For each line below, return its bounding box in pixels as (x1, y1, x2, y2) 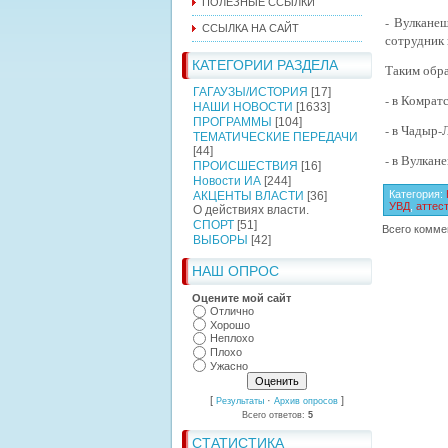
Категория (389, 188, 440, 200)
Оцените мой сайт (192, 292, 291, 304)
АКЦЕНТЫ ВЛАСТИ (193, 189, 304, 203)
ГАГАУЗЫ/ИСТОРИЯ (193, 85, 308, 99)
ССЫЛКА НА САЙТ (202, 22, 299, 34)
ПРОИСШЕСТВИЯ (193, 159, 298, 173)
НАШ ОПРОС (192, 263, 279, 279)
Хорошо (210, 318, 250, 331)
